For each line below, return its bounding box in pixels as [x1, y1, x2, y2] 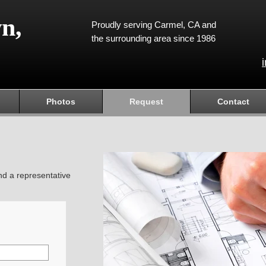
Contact [217, 97, 249, 106]
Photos [46, 97, 75, 106]
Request [129, 97, 163, 106]
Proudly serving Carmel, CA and [91, 20, 216, 30]
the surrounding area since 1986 [91, 33, 216, 43]
